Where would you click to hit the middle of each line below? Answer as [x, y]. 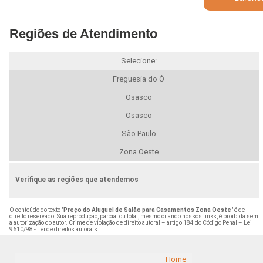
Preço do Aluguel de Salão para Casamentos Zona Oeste [147, 210]
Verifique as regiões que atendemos [77, 179]
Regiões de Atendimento [83, 33]
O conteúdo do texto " [36, 210]
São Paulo [139, 133]
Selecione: [139, 60]
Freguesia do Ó [139, 79]
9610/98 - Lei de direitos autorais [53, 229]
